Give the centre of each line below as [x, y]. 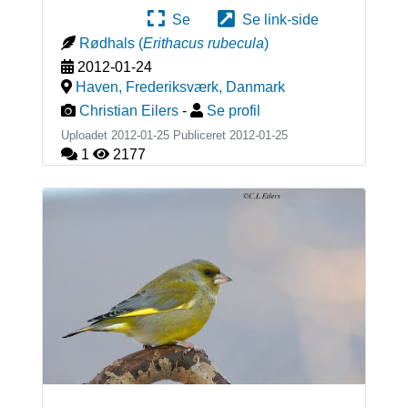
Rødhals [107, 43]
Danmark [255, 87]
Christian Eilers [128, 110]
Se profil [233, 110]
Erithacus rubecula [203, 43]
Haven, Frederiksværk [147, 87]
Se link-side [277, 19]
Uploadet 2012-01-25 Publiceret [145, 135]
